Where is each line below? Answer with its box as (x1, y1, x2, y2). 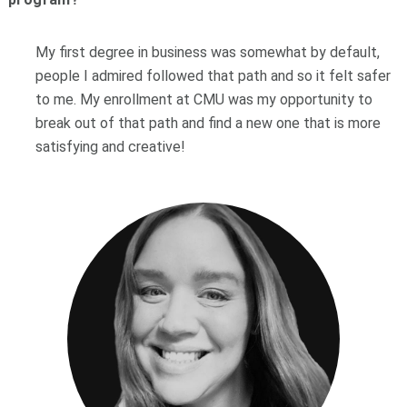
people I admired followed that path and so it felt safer (35, 66, 391, 84)
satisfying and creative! (35, 137, 185, 155)
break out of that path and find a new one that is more (35, 114, 381, 132)
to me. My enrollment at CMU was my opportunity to (35, 90, 372, 108)
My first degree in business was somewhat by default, (35, 43, 380, 61)
